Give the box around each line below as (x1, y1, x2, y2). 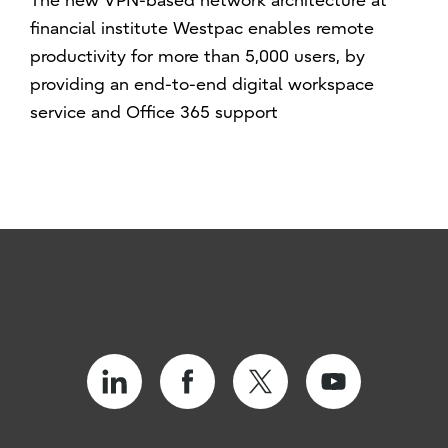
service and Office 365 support (30, 103, 279, 123)
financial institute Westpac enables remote (30, 19, 375, 39)
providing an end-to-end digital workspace (30, 75, 375, 95)
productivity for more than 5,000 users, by (30, 47, 366, 67)
